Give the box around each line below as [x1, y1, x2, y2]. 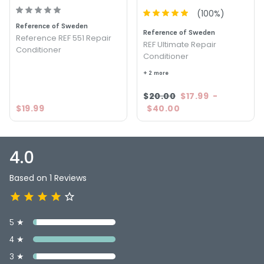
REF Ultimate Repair [143, 38, 216, 50]
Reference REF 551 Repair [16, 32, 111, 44]
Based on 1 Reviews [9, 171, 87, 184]
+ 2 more [143, 68, 169, 77]
